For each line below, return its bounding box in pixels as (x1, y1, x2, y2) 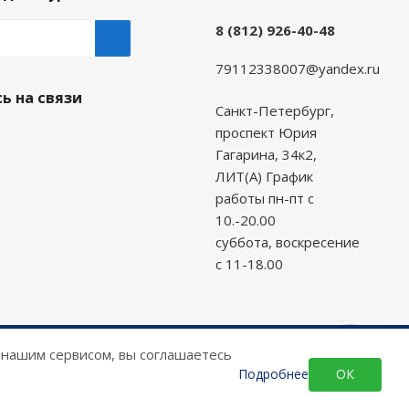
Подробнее (238, 365, 309, 383)
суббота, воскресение (215, 232, 360, 251)
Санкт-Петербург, (215, 100, 334, 120)
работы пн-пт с (215, 188, 314, 207)
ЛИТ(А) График (215, 166, 313, 185)
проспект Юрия (215, 122, 317, 142)
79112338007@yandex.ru (215, 58, 380, 78)
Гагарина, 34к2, (215, 144, 317, 163)
